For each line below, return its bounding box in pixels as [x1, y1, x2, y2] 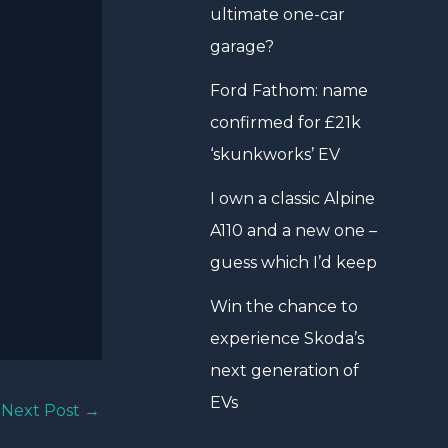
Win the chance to [210, 297, 358, 316]
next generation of [210, 361, 359, 380]
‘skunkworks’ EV [210, 145, 340, 164]
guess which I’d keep [210, 253, 377, 272]
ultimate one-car [210, 5, 345, 24]
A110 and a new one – [210, 221, 377, 240]
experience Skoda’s [210, 329, 364, 348]
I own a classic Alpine [210, 189, 375, 208]
